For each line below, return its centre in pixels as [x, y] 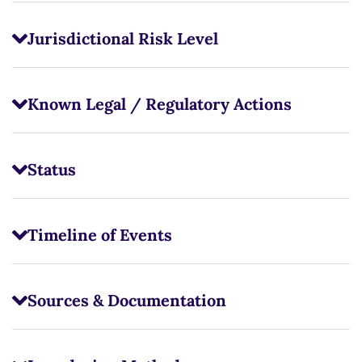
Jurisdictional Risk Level [122, 39]
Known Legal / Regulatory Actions [159, 104]
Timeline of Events [99, 235]
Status [51, 170]
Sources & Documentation [126, 301]
